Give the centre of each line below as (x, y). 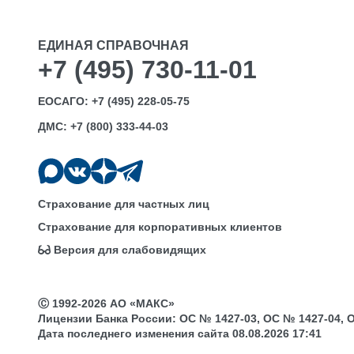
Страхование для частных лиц (124, 204)
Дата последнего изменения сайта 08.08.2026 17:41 (180, 334)
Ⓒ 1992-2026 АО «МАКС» (106, 304)
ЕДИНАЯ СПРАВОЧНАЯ (113, 45)
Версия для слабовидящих (130, 250)
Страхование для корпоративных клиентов (160, 227)
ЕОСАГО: (65, 101)
